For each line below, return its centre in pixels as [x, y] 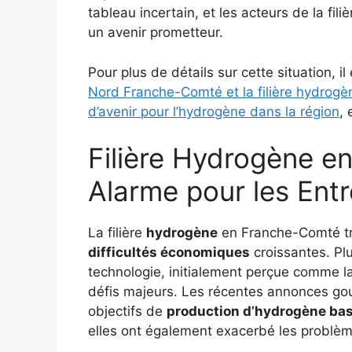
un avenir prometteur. [156, 33]
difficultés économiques [169, 253]
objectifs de [127, 312]
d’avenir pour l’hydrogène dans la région [214, 111]
